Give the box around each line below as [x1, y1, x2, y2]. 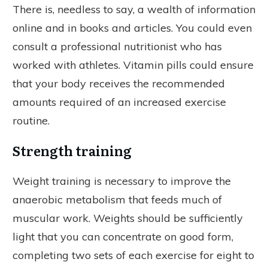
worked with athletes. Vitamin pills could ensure [13, 57, 254, 72]
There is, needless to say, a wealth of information [13, 2, 255, 16]
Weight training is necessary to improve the [13, 173, 231, 188]
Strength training [13, 140, 132, 160]
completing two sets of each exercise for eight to [13, 248, 254, 262]
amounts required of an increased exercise [13, 95, 226, 109]
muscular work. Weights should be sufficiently [13, 211, 243, 225]
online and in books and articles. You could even [13, 20, 252, 35]
